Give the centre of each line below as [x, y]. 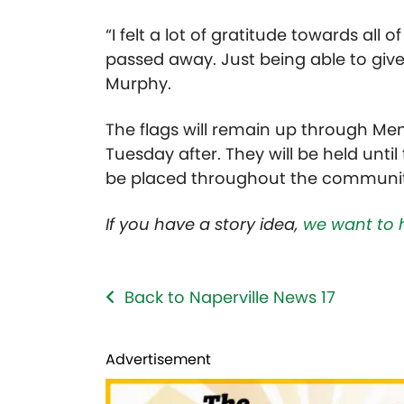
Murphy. [141, 84]
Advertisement [158, 360]
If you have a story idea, [204, 225]
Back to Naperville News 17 [230, 298]
